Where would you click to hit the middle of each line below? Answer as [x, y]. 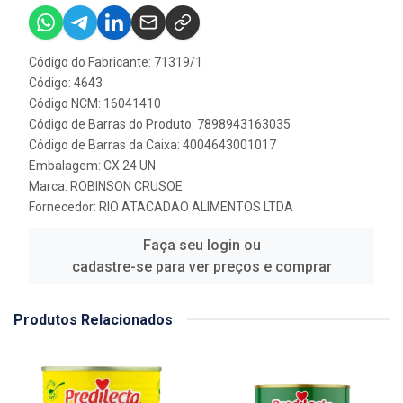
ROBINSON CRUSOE [126, 186]
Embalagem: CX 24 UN [92, 165]
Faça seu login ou [201, 245]
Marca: [49, 186]
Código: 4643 [66, 82]
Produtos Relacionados [93, 319]
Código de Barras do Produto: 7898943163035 [160, 124]
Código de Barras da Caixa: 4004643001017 [152, 144]
